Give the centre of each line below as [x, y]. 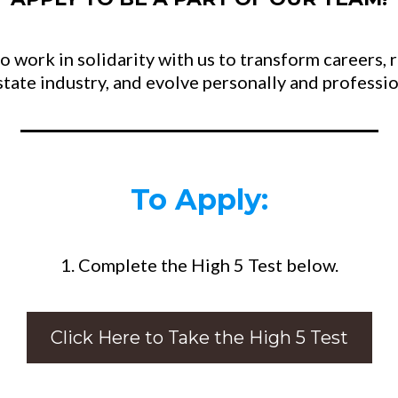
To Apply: [199, 200]
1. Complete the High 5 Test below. [199, 265]
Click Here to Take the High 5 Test [199, 338]
